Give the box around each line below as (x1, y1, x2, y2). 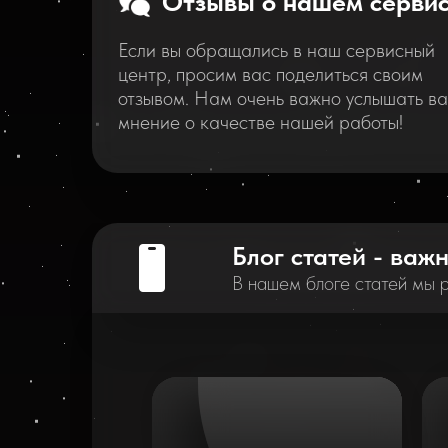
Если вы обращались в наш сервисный (118, 38, 435, 62)
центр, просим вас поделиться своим (118, 62, 423, 86)
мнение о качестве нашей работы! (118, 110, 403, 134)
